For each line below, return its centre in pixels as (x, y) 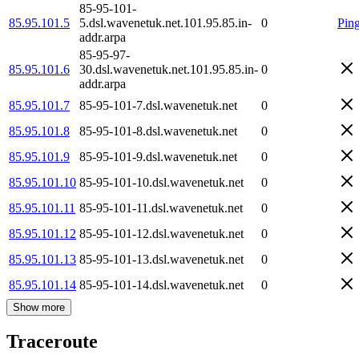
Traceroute (52, 342)
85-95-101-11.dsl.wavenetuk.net (161, 208)
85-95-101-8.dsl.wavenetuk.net (158, 131)
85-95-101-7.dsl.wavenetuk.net (158, 105)
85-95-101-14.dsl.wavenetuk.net (161, 284)
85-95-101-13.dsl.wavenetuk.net (161, 259)
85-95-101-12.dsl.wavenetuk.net (161, 233)
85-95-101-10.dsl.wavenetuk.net (161, 182)
